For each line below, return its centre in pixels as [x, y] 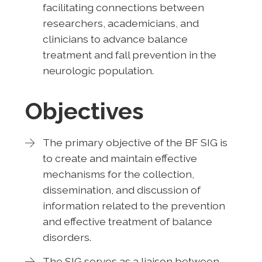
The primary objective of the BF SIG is [135, 142]
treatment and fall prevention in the [129, 54]
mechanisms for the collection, [118, 174]
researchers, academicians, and [120, 23]
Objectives [84, 111]
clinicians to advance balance [115, 39]
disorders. [67, 237]
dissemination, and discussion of [121, 189]
